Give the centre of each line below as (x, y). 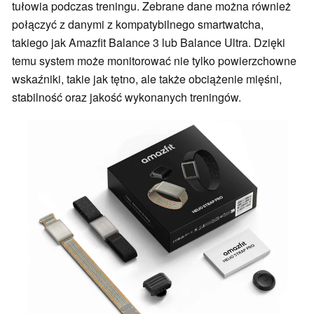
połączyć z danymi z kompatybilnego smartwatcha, (138, 25)
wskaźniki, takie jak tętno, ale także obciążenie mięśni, (147, 79)
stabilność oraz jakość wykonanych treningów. (127, 97)
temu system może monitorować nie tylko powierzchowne (154, 61)
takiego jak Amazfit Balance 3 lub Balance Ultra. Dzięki (149, 43)
